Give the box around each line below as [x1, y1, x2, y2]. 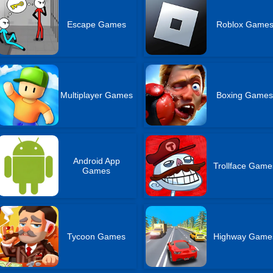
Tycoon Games [67, 232, 126, 241]
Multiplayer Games [60, 90, 133, 100]
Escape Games [66, 19, 126, 29]
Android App [73, 156, 120, 166]
